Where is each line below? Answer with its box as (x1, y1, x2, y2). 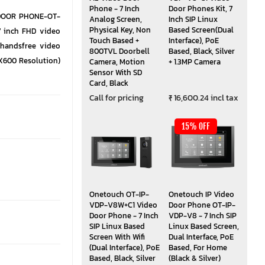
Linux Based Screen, (168, 221, 239, 232)
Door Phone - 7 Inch (89, 210, 159, 222)
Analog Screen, (89, 14, 142, 25)
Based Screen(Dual (168, 24, 234, 36)
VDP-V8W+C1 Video (89, 199, 157, 211)
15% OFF (181, 121, 210, 132)
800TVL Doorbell (89, 46, 150, 57)
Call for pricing (89, 92, 144, 105)
